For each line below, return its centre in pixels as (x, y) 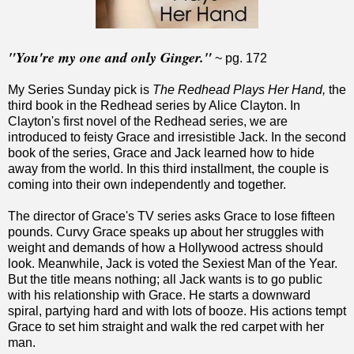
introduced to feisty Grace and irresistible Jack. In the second (177, 137)
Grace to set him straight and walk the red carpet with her (166, 326)
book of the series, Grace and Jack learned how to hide (161, 153)
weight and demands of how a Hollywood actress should (166, 247)
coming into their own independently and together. (147, 184)
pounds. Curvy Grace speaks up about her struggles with (166, 232)
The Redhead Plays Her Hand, (239, 89)
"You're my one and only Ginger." (110, 57)
